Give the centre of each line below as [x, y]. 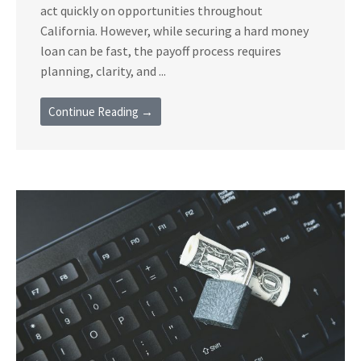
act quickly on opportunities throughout [151, 10]
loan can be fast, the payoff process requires [161, 50]
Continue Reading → [101, 111]
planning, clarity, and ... [103, 71]
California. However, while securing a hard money [174, 30]
